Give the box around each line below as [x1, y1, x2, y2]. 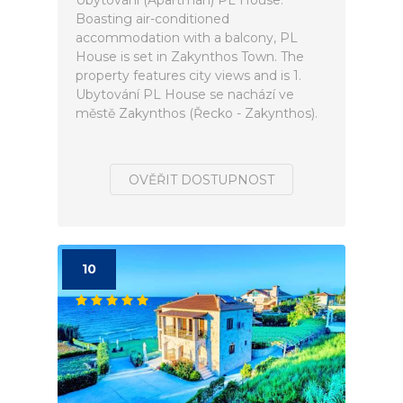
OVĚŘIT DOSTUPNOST [129, 172, 274, 188]
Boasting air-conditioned [76, 11, 229, 27]
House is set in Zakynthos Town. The [76, 49, 304, 65]
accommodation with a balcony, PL [76, 30, 298, 46]
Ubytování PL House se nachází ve [76, 86, 294, 103]
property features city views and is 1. [76, 67, 301, 84]
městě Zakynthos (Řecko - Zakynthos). [76, 105, 318, 121]
